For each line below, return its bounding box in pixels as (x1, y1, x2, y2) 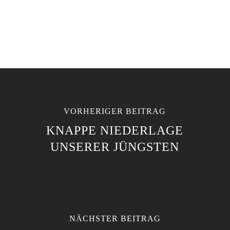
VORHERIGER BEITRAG (64, 107, 166, 116)
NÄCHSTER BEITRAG (69, 214, 161, 223)
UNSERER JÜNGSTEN (50, 140, 180, 154)
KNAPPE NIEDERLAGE (46, 124, 184, 137)
